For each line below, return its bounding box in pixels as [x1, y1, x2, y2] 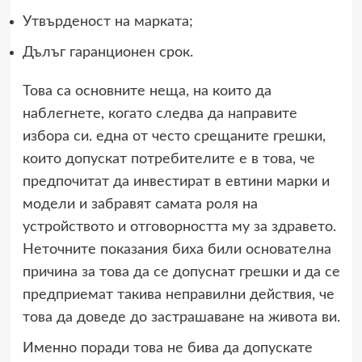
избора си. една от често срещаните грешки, [22, 128, 326, 144]
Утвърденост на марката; [22, 14, 193, 29]
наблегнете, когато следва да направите [22, 106, 297, 121]
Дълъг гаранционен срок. [22, 44, 193, 60]
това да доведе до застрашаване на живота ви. [22, 309, 340, 325]
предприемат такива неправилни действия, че [22, 287, 335, 302]
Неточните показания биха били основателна [22, 242, 331, 257]
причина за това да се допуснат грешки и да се [22, 264, 340, 280]
